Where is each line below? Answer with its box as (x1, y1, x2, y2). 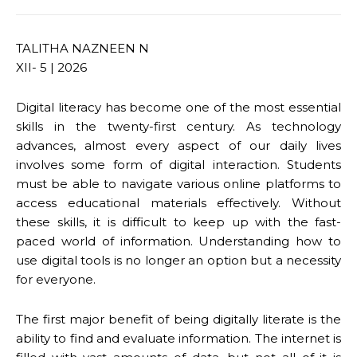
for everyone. (16, 272, 96, 287)
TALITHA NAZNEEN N (16, 41, 149, 56)
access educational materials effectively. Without (16, 195, 341, 210)
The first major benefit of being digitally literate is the (16, 312, 341, 327)
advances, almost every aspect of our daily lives (16, 138, 341, 153)
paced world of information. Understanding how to (16, 233, 341, 249)
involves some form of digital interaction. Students (16, 157, 341, 172)
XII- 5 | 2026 (16, 60, 87, 75)
